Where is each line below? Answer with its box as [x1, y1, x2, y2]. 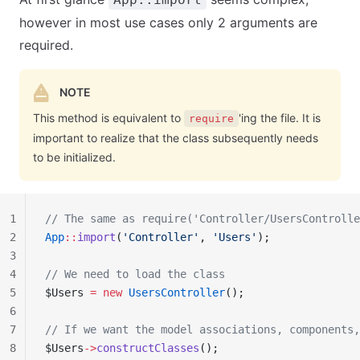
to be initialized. [33, 150, 116, 164]
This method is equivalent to [33, 111, 184, 125]
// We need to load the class [45, 268, 225, 280]
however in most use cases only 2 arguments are [19, 14, 317, 31]
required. [19, 37, 73, 53]
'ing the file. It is [239, 111, 321, 125]
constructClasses [96, 342, 199, 354]
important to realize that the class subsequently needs [33, 131, 318, 145]
